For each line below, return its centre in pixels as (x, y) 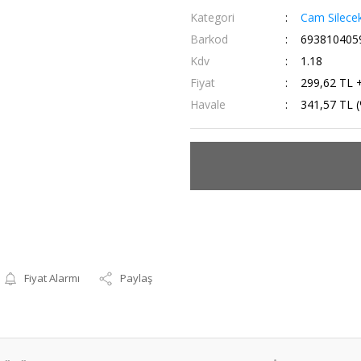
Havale (208, 104)
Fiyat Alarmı (52, 278)
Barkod (209, 39)
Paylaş (137, 278)
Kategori (212, 17)
